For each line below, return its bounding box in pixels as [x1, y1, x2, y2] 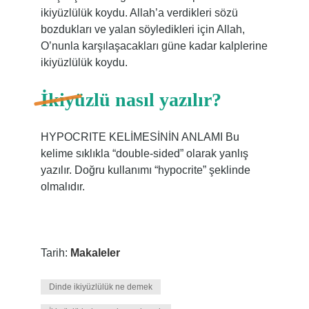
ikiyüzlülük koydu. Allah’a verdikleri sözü [40, 7, 238, 19]
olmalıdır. [40, 181, 85, 192]
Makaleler [70, 247, 120, 259]
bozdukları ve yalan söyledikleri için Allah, [40, 23, 245, 35]
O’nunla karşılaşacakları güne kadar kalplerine [40, 40, 268, 52]
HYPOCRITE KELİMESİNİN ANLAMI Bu [40, 131, 239, 143]
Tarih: [40, 247, 70, 259]
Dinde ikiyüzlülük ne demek [48, 282, 152, 292]
